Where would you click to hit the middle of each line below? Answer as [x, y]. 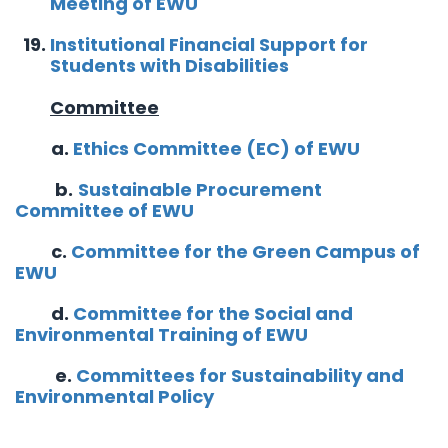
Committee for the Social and [213, 313]
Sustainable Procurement [200, 189]
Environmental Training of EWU [161, 334]
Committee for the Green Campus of [245, 251]
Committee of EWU [104, 210]
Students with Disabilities [169, 65]
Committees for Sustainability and [240, 375]
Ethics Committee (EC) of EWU [216, 148]
